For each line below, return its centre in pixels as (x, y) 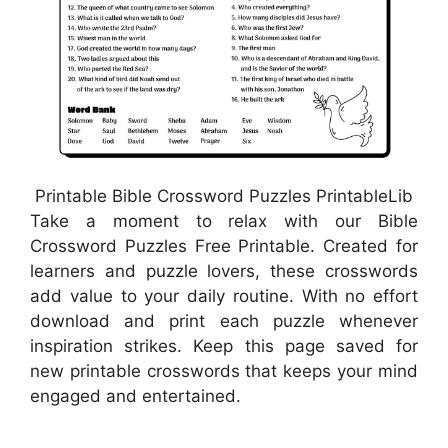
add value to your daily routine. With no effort (224, 296)
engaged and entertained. (135, 396)
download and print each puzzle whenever (224, 321)
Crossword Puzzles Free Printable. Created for (224, 246)
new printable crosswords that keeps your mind (224, 371)
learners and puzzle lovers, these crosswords (224, 271)
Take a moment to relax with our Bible (224, 221)
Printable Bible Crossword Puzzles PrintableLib (224, 196)
